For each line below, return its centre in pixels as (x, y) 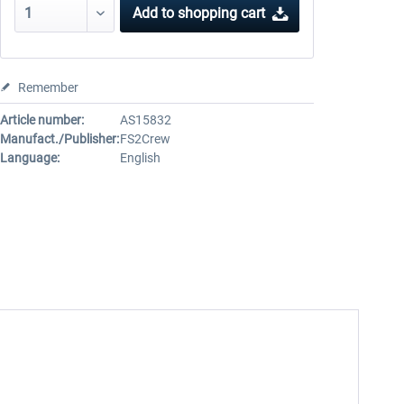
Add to (154, 13)
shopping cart (222, 13)
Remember (48, 87)
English (140, 158)
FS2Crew (145, 139)
